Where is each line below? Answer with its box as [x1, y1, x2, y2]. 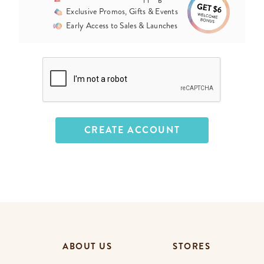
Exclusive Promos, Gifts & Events [66, 6, 178, 17]
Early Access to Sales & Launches [66, 20, 177, 31]
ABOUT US [62, 239, 113, 253]
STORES [173, 239, 211, 253]
